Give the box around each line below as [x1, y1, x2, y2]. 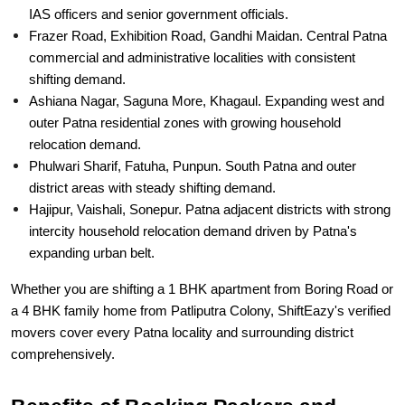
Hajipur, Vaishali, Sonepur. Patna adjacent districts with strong [29, 161, 391, 175]
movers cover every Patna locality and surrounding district [11, 284, 353, 298]
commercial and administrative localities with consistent [29, 9, 355, 24]
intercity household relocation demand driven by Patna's [29, 183, 357, 197]
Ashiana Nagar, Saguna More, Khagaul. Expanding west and [29, 52, 384, 67]
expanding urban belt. [29, 204, 155, 219]
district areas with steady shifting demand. [29, 139, 276, 154]
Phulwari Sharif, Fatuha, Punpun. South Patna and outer [29, 118, 356, 132]
